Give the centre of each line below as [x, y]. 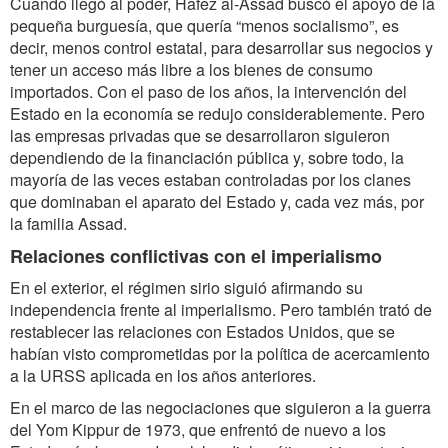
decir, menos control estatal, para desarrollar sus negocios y [221, 47]
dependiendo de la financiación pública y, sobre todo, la [207, 157]
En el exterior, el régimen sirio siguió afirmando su [186, 287]
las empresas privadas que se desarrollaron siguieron [200, 135]
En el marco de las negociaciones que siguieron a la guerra [220, 407]
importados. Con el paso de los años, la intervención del [208, 91]
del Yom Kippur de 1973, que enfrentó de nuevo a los [198, 429]
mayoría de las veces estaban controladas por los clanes [210, 179]
